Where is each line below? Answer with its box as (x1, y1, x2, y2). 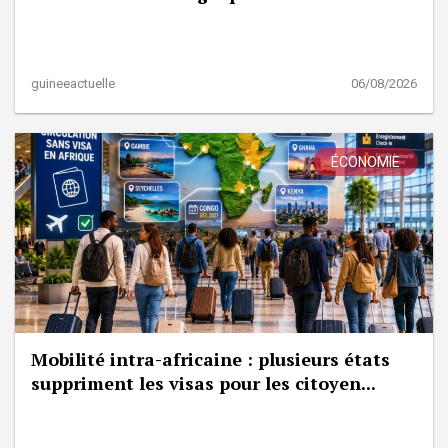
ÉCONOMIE (331, 154, 400, 171)
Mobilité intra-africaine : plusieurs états (31, 347, 390, 372)
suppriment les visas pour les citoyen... (31, 371, 376, 396)
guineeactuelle (31, 76, 115, 92)
